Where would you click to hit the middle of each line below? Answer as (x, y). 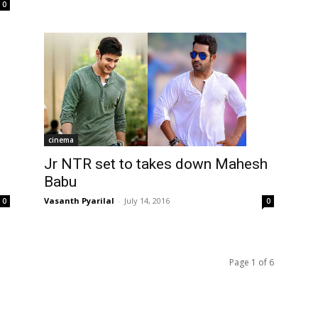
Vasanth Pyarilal (79, 200)
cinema (61, 139)
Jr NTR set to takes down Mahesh (156, 164)
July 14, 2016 (147, 200)
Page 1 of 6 (252, 262)
